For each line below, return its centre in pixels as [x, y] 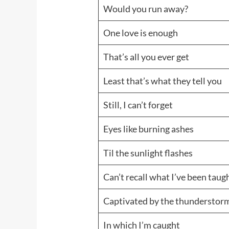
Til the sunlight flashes [148, 153]
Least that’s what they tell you [163, 81]
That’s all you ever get [146, 57]
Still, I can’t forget [138, 105]
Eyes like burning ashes [149, 129]
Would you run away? [146, 9]
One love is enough [141, 33]
